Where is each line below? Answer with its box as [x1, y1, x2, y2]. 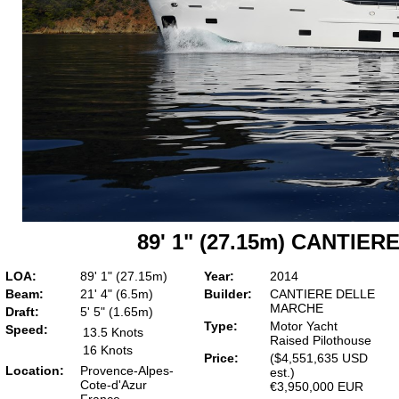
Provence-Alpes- [80, 363, 174, 378]
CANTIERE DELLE [270, 287, 375, 301]
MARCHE [270, 301, 323, 315]
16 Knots [83, 343, 133, 357]
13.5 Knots [83, 325, 143, 339]
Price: [204, 351, 239, 365]
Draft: [5, 305, 39, 319]
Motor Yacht [270, 319, 338, 333]
